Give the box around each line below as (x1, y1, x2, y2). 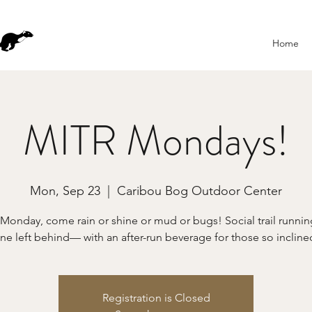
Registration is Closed (102, 291, 210, 304)
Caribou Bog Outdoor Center (117, 183, 282, 198)
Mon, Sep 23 (30, 183, 100, 198)
